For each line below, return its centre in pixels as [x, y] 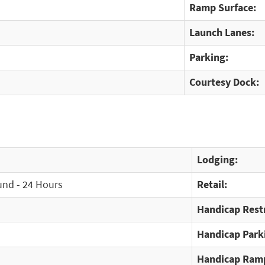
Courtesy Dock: [224, 82]
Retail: [212, 185]
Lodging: [217, 160]
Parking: [209, 57]
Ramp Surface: [223, 8]
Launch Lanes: [222, 33]
